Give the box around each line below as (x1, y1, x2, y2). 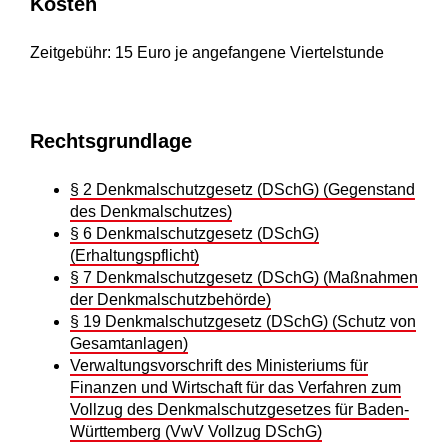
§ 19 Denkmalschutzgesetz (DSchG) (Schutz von (70, 313, 416, 331)
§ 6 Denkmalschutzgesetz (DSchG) (70, 225, 319, 243)
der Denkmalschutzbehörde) (70, 291, 271, 309)
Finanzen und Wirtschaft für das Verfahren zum (70, 379, 401, 397)
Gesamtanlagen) (70, 335, 188, 353)
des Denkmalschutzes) (70, 203, 232, 221)
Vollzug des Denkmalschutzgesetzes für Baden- (70, 401, 409, 419)
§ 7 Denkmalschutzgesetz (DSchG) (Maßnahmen (70, 269, 418, 287)
